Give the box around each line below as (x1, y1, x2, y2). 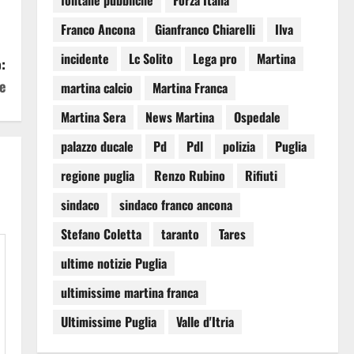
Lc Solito (128, 49, 173, 69)
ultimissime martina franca (60, 283, 198, 303)
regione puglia (60, 166, 134, 186)
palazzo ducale (60, 137, 134, 156)
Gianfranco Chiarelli (154, 20, 255, 40)
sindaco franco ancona (119, 195, 232, 215)
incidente (60, 49, 109, 69)
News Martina (145, 107, 214, 127)
